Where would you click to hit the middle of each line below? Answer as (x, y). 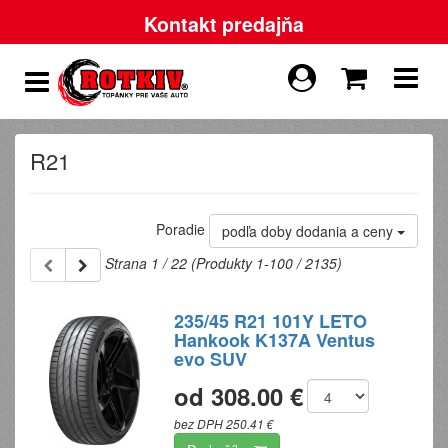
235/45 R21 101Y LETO (271, 321)
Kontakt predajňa (224, 24)
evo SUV (211, 359)
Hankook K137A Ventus (275, 340)
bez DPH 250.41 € (224, 424)
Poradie (182, 228)
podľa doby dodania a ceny (309, 231)
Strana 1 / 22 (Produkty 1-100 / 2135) (223, 262)
